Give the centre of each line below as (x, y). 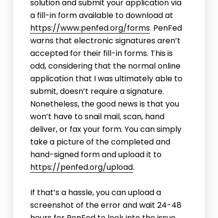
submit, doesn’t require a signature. (97, 91)
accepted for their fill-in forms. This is (101, 54)
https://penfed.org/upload (81, 167)
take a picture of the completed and (100, 142)
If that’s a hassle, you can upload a (95, 193)
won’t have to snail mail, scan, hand (97, 117)
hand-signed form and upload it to (96, 155)
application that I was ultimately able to (106, 79)
